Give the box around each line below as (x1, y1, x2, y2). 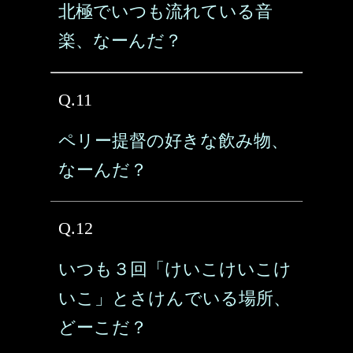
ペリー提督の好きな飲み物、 (58, 131, 288, 150)
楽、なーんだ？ (58, 31, 182, 50)
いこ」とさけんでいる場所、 (58, 288, 291, 308)
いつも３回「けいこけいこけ (58, 259, 292, 279)
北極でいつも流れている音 (58, 2, 273, 21)
